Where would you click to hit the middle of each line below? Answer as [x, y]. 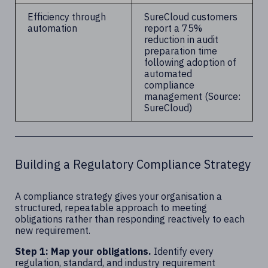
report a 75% [173, 28]
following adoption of [190, 62]
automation [52, 28]
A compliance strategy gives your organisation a [118, 196]
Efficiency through [67, 16]
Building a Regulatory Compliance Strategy [133, 164]
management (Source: [192, 96]
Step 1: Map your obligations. [84, 251]
